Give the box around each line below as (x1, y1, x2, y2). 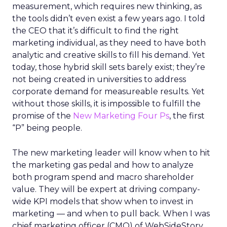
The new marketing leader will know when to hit (12, 148, 210, 158)
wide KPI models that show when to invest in (12, 197, 193, 206)
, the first (169, 111, 205, 121)
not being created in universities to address (12, 74, 186, 84)
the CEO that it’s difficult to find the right (12, 26, 179, 35)
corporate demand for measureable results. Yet (12, 87, 205, 96)
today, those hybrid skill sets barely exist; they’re (12, 62, 205, 72)
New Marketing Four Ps (73, 111, 169, 121)
